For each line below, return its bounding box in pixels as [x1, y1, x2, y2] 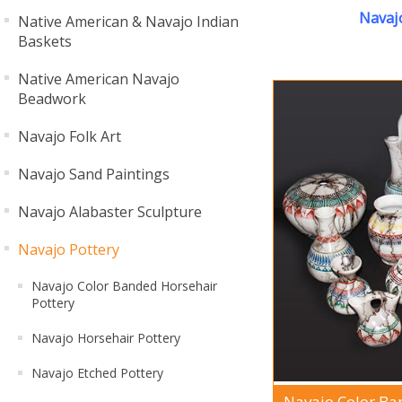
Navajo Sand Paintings [18, 164, 170, 184]
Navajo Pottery [18, 240, 119, 259]
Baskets [18, 31, 72, 51]
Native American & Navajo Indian [18, 12, 239, 31]
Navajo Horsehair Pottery [31, 329, 180, 346]
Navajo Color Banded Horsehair [31, 277, 217, 294]
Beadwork [18, 89, 86, 109]
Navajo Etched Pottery [31, 364, 163, 381]
